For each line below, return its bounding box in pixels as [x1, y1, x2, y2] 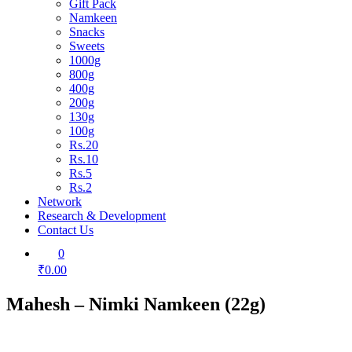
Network [38, 195, 82, 208]
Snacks [69, 25, 104, 38]
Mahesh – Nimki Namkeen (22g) [6, 293, 266, 314]
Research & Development [38, 209, 166, 222]
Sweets [69, 39, 104, 53]
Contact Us [38, 223, 93, 236]
